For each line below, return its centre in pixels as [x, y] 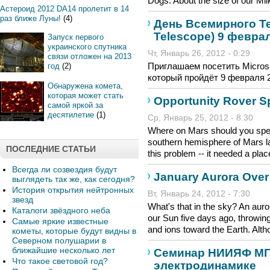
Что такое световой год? [60, 261]
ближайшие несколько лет [64, 250]
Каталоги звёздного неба [61, 210]
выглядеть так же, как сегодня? [74, 179]
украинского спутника [87, 47]
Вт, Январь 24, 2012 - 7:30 [199, 194]
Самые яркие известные [60, 221]
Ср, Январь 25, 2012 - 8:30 [200, 118]
